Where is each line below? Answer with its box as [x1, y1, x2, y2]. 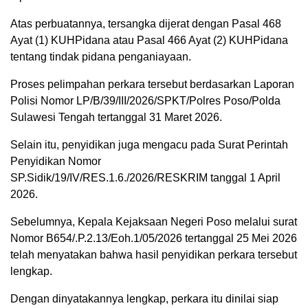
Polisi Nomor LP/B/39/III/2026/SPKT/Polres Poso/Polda [10, 95, 280, 107]
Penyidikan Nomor [10, 155, 101, 168]
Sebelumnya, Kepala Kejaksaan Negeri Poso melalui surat [10, 216, 297, 228]
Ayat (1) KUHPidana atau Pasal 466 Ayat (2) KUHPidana [10, 34, 288, 47]
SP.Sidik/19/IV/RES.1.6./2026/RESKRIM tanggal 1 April [10, 172, 280, 184]
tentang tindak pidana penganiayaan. [10, 51, 191, 63]
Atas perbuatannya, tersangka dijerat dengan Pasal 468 [10, 18, 281, 30]
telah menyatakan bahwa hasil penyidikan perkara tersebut [10, 249, 297, 261]
